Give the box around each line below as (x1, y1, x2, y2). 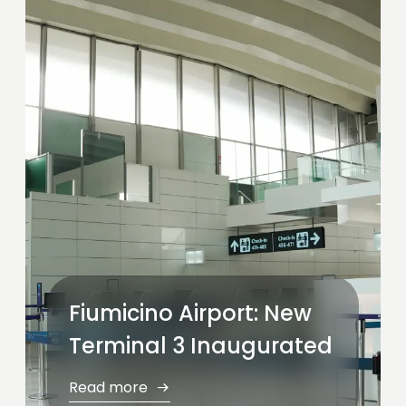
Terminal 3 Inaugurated (69, 331, 333, 361)
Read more (69, 377, 151, 398)
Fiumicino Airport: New (69, 298, 312, 328)
